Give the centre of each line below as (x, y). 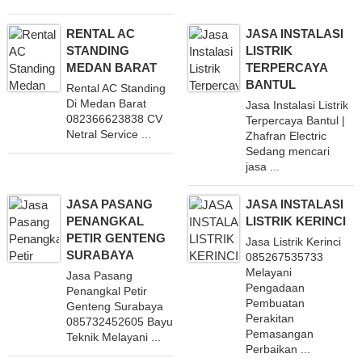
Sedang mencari (288, 151)
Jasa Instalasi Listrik (297, 105)
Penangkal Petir (106, 290)
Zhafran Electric (286, 135)
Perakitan (270, 318)
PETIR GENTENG (116, 238)
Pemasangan (280, 333)
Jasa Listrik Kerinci (294, 241)
